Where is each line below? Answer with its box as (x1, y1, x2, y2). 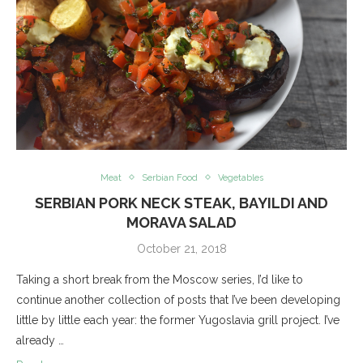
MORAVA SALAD (126, 213, 237, 231)
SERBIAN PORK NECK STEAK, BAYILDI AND (35, 194, 328, 211)
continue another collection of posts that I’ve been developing (16, 293, 340, 306)
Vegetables (217, 172, 263, 183)
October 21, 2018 (136, 241, 227, 255)
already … (16, 333, 64, 347)
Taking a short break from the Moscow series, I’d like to (16, 272, 303, 286)
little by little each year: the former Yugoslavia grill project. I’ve (16, 313, 340, 327)
